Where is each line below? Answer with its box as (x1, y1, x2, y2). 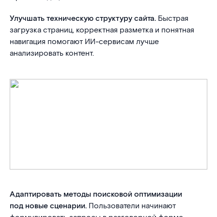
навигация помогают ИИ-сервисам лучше (10, 37, 159, 47)
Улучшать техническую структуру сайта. (10, 14, 156, 24)
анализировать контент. (10, 48, 94, 59)
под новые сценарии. (10, 201, 87, 211)
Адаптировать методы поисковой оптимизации (10, 189, 182, 200)
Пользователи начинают (87, 201, 176, 211)
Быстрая (156, 14, 188, 24)
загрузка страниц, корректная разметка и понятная (10, 25, 194, 35)
